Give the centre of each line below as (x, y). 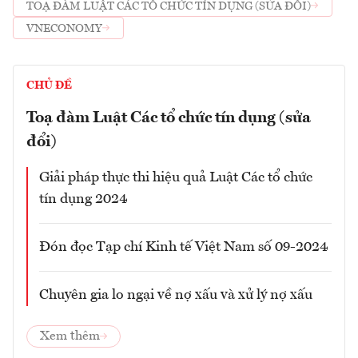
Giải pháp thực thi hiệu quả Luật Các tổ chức (176, 178)
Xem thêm (70, 337)
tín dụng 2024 (84, 199)
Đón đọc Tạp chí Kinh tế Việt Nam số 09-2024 (184, 247)
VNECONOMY (64, 28)
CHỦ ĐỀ (49, 86)
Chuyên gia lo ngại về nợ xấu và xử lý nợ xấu (176, 295)
